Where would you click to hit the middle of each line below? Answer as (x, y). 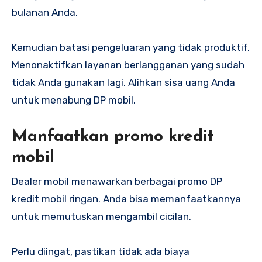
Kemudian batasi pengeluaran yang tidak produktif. (131, 48)
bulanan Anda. (45, 13)
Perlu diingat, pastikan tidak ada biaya (101, 251)
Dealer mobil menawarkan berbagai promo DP (117, 181)
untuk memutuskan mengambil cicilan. (101, 216)
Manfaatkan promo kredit (113, 137)
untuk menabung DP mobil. (74, 100)
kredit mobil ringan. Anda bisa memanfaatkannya (126, 199)
